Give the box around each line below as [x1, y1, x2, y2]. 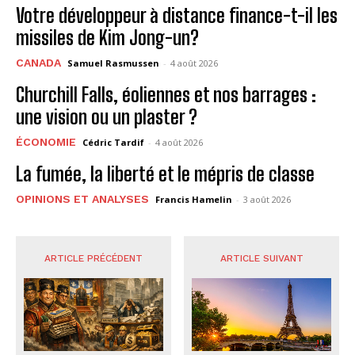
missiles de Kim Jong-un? [16, 25, 199, 49]
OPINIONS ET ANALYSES [16, 192, 149, 205]
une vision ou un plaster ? [16, 105, 197, 128]
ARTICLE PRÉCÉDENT [44, 252, 143, 264]
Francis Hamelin [155, 193, 232, 205]
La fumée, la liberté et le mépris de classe [16, 162, 315, 185]
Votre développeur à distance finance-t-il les [16, 3, 338, 27]
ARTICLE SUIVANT [219, 252, 303, 264]
